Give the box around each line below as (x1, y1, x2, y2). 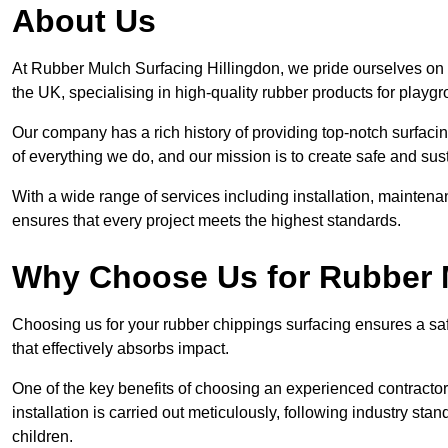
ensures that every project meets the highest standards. (12, 212, 401, 230)
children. (12, 428, 73, 446)
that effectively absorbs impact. (12, 340, 229, 358)
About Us (12, 3, 156, 40)
